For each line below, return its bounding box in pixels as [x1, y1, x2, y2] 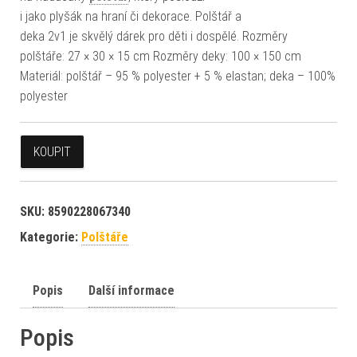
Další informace [88, 282, 175, 298]
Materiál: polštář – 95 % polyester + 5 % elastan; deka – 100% [20, 68, 335, 84]
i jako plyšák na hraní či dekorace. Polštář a [20, 8, 241, 24]
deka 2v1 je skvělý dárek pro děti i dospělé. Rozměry [20, 28, 288, 44]
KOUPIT [33, 143, 71, 159]
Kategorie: [20, 229, 81, 245]
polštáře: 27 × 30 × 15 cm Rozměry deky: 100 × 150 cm [20, 48, 301, 64]
